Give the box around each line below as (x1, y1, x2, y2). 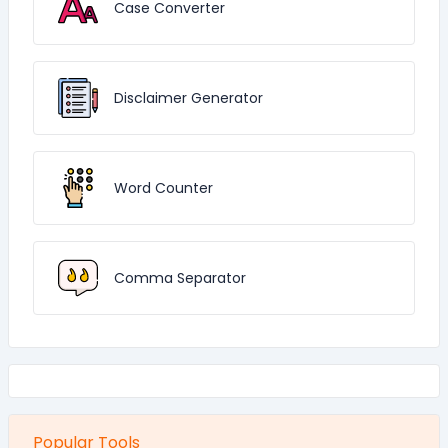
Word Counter (114, 178, 213, 198)
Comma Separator (114, 268, 246, 288)
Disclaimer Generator (114, 88, 263, 108)
